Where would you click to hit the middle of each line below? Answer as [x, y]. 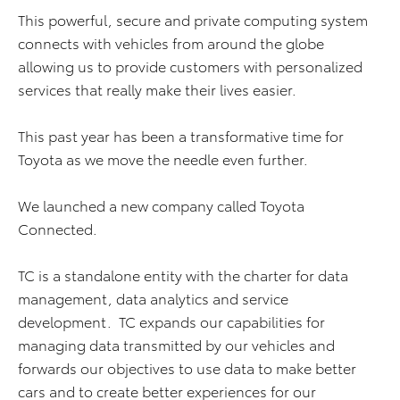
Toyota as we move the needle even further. [163, 159]
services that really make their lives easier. [157, 89]
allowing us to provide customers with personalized [190, 66]
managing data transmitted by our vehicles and [176, 345]
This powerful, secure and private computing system [193, 20]
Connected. [59, 229]
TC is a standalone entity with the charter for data [183, 275]
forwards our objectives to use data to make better [187, 368]
